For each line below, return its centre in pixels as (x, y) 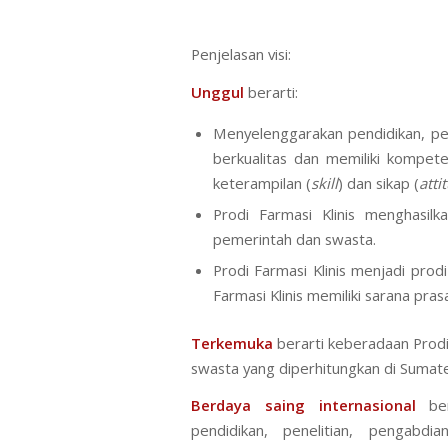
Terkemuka (232, 342)
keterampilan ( (261, 182)
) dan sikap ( (378, 182)
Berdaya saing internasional (303, 405)
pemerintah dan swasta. (294, 238)
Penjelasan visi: (241, 54)
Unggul (217, 91)
